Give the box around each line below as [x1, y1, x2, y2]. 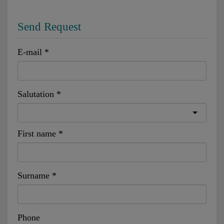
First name [17, 128, 56, 138]
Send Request [17, 20, 81, 33]
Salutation [17, 88, 54, 99]
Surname [17, 170, 49, 180]
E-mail [17, 46, 42, 57]
